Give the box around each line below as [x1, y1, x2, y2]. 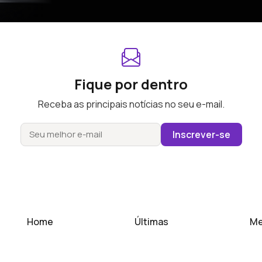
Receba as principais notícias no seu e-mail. [37, 97, 225, 111]
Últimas [135, 215, 168, 228]
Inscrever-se [172, 127, 230, 141]
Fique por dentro [74, 74, 188, 94]
